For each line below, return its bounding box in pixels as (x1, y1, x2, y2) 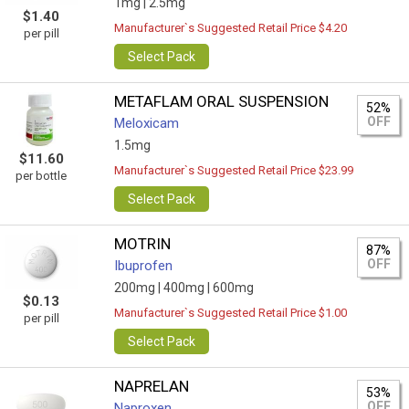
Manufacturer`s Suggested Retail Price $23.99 (114, 163, 354, 177)
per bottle (16, 169, 67, 183)
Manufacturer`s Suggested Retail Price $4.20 (114, 21, 348, 35)
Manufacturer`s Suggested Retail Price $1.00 (114, 306, 348, 320)
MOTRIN (114, 235, 172, 253)
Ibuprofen (114, 257, 173, 274)
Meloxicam (114, 115, 180, 131)
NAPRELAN (114, 377, 190, 395)
